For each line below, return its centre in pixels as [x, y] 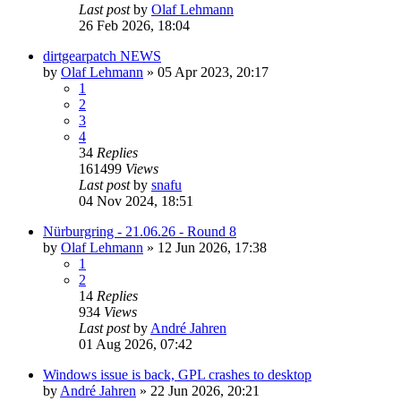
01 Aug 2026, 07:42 [136, 344]
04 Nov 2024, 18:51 [136, 200]
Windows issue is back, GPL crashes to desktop [177, 374]
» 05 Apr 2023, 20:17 [206, 72]
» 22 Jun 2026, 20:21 [198, 390]
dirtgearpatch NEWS [102, 55]
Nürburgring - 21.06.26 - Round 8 [140, 231]
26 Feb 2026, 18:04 [134, 25]
